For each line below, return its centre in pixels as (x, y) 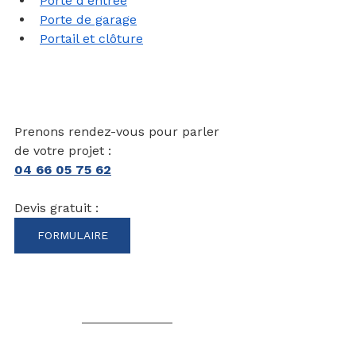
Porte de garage (88, 19)
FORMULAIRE (72, 235)
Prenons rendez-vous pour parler (119, 131)
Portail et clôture (91, 38)
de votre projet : (63, 150)
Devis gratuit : (58, 207)
